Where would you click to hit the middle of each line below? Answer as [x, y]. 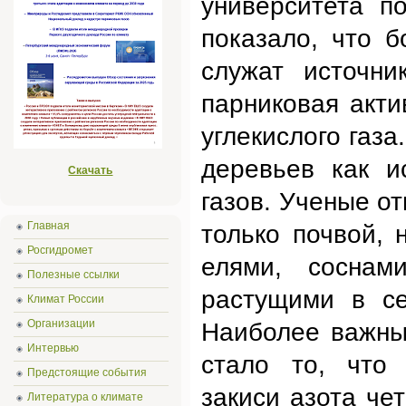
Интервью [53, 348]
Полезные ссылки [73, 275]
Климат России [66, 299]
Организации [61, 324]
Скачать [91, 170]
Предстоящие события [87, 372]
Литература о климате [85, 397]
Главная [48, 226]
